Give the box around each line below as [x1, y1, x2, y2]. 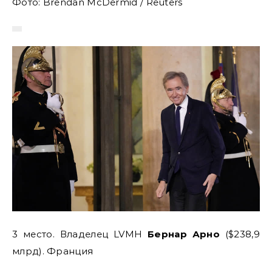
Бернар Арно [148, 228, 220, 240]
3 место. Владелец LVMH [12, 228, 148, 240]
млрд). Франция [12, 245, 93, 257]
